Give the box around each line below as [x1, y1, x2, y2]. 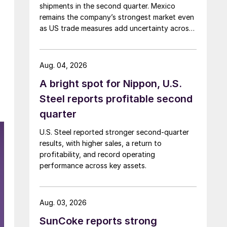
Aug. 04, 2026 [40, 60, 87, 69]
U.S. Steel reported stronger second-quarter [40, 127, 189, 136]
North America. [40, 34, 89, 44]
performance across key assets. [40, 161, 146, 170]
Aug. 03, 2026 [40, 198, 87, 207]
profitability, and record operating [40, 149, 155, 159]
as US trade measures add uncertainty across [40, 23, 193, 32]
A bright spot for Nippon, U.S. [40, 77, 182, 90]
